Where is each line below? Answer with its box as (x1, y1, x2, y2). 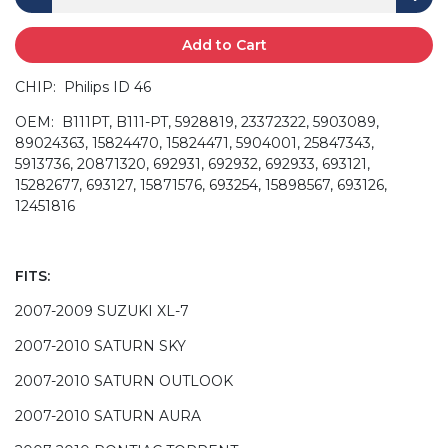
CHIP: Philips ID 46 (15, 77, 151, 96)
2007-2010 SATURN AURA (15, 406, 201, 425)
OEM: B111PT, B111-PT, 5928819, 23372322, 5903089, (15, 112, 379, 131)
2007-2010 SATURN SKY (15, 336, 186, 355)
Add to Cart (181, 35, 267, 54)
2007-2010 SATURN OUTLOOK (15, 371, 233, 390)
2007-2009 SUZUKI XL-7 (15, 301, 189, 320)
